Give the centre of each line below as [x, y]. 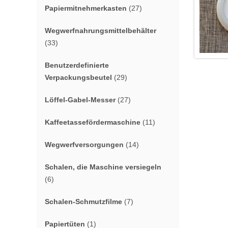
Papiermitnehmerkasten [86, 8]
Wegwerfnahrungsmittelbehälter [101, 31]
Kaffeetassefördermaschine [93, 122]
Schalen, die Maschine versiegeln [103, 167]
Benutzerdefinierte [77, 65]
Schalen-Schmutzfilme [83, 202]
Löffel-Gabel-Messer [80, 100]
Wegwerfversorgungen [84, 145]
